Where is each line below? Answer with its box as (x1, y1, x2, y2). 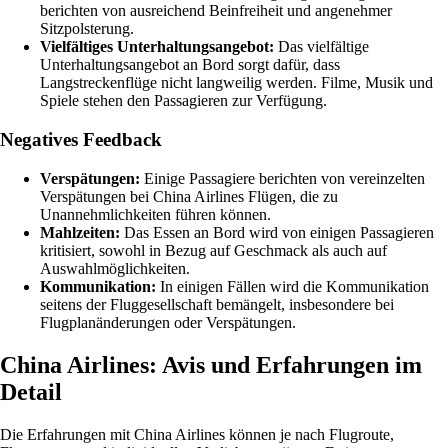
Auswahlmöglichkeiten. (40, 259, 190, 277)
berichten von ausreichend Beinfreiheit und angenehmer (40, 2, 392, 20)
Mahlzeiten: (40, 223, 120, 241)
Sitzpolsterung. (40, 20, 134, 38)
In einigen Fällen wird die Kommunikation (156, 277, 429, 295)
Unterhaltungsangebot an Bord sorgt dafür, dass (40, 56, 340, 74)
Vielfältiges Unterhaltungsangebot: (40, 38, 274, 56)
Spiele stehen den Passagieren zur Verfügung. (40, 92, 327, 110)
